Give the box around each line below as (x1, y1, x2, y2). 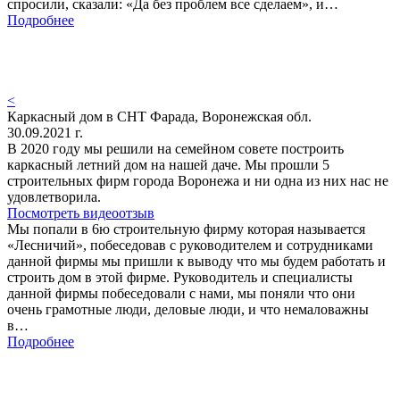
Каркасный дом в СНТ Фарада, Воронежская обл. (7, 108, 312, 124)
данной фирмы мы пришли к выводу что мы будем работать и (7, 253, 386, 269)
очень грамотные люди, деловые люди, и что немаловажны (7, 301, 369, 317)
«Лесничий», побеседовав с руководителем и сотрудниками (7, 237, 373, 253)
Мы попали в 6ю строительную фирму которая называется (7, 221, 365, 237)
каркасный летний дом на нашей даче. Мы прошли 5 (7, 156, 329, 172)
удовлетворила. (7, 188, 101, 204)
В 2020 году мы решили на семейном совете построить (7, 140, 344, 156)
